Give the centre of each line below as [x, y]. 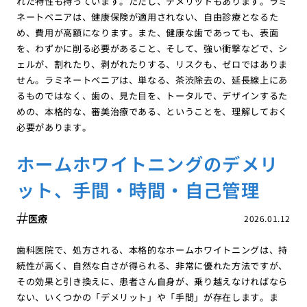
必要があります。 [54, 127]
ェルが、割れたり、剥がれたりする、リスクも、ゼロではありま [152, 64]
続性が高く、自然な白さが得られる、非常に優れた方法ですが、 [152, 266]
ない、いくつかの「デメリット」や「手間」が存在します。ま [147, 297]
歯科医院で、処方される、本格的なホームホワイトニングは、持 [152, 250]
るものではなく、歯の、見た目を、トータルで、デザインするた [152, 95]
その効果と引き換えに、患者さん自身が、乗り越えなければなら [152, 282]
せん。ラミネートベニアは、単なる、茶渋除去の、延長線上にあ [152, 79]
